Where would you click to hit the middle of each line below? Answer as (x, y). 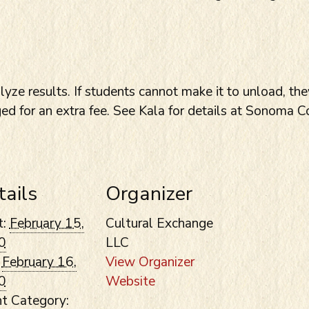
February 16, (39, 262)
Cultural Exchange (159, 223)
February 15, (47, 223)
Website (130, 281)
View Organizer (150, 262)
